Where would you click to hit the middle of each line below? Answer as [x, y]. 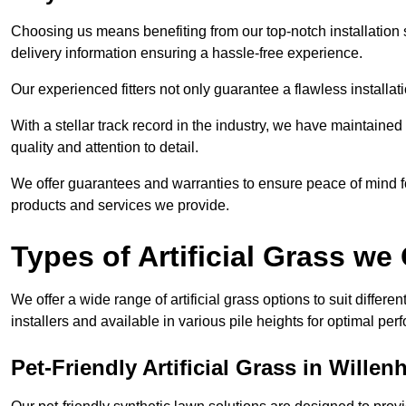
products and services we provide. [120, 206]
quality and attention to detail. [105, 148]
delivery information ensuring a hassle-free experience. [187, 53]
